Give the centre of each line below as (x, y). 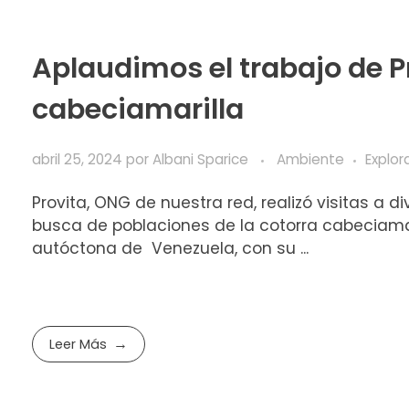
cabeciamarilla (138, 109)
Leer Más (79, 345)
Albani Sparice (202, 160)
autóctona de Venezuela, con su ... (170, 249)
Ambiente (310, 160)
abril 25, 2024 (77, 160)
